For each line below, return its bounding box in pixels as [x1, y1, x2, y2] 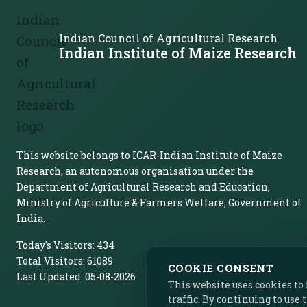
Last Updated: [16, 270, 83, 283]
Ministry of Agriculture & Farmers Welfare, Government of [16, 196, 302, 209]
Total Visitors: [16, 254, 85, 267]
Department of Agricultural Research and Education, [16, 180, 270, 193]
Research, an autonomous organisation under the [16, 164, 254, 177]
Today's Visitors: [16, 238, 95, 251]
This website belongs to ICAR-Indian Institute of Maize [16, 149, 282, 162]
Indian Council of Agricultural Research [59, 30, 278, 45]
